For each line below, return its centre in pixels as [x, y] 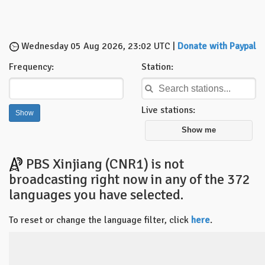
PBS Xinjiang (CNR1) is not [104, 164]
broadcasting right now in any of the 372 [130, 179]
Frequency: [31, 67]
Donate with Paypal [217, 46]
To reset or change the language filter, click [100, 220]
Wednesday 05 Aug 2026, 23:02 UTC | [98, 46]
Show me [199, 130]
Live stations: [168, 110]
